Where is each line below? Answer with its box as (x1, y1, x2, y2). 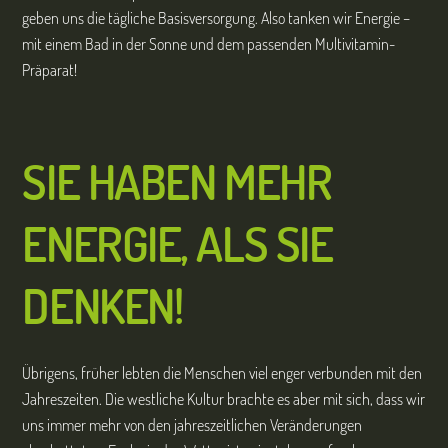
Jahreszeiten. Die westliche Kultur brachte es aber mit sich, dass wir (22, 389, 426, 410)
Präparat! (22, 59, 78, 80)
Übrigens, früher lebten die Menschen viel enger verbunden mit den (22, 363, 423, 384)
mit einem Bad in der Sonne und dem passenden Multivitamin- (22, 33, 396, 54)
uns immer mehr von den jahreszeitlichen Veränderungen (22, 415, 363, 436)
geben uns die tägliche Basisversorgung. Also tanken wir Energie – (22, 7, 411, 28)
